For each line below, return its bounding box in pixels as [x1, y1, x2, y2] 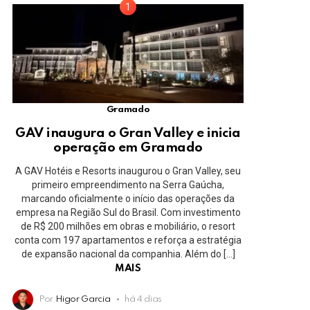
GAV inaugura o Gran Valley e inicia [15, 126, 241, 140]
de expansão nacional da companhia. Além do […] [21, 248, 235, 259]
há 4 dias [125, 294, 163, 304]
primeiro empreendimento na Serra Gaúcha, [32, 179, 224, 190]
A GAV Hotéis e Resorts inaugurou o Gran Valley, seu [15, 165, 241, 176]
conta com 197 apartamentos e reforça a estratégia [15, 234, 241, 246]
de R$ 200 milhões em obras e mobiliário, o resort [21, 220, 235, 232]
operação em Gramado [53, 140, 203, 154]
